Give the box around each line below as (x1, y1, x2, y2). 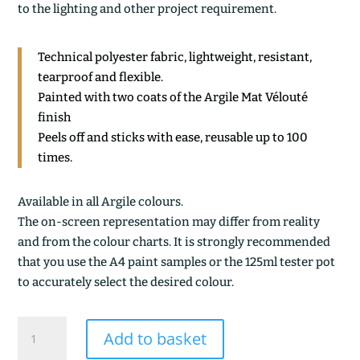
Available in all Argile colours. (18, 194, 184, 210)
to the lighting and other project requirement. (18, 2, 277, 17)
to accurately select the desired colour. (18, 275, 235, 290)
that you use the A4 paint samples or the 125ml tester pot (18, 255, 336, 270)
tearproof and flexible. (38, 70, 164, 85)
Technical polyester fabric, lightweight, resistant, (38, 50, 313, 65)
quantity (17, 336, 63, 352)
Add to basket (103, 327, 207, 350)
